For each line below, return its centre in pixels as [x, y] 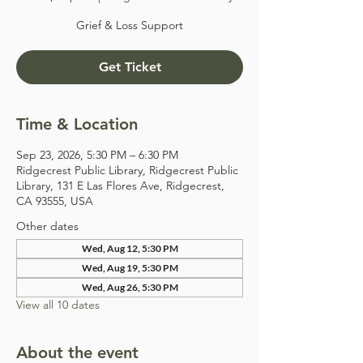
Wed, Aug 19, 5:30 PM [130, 268]
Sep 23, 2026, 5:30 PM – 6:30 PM [97, 155]
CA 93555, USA [55, 201]
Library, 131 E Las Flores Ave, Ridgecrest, [120, 186]
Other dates [47, 226]
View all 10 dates [58, 305]
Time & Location [77, 124]
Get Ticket [130, 67]
